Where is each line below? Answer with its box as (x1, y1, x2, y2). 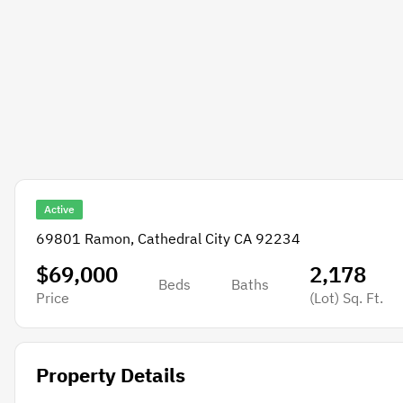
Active (43, 202, 75, 216)
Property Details (35, 362, 185, 389)
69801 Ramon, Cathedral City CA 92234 (35, 229, 300, 248)
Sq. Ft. (338, 289, 383, 308)
